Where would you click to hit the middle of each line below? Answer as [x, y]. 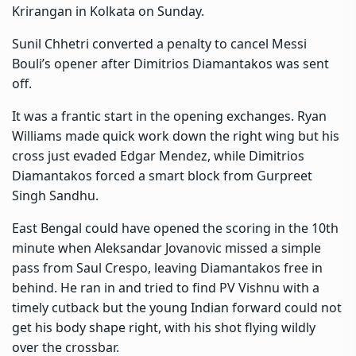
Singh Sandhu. [55, 195]
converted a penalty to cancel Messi [198, 43]
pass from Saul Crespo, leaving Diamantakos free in [167, 267]
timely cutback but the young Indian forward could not [177, 307]
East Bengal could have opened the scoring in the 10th [175, 228]
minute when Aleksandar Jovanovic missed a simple [166, 248]
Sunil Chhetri [50, 43]
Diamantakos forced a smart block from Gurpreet [162, 175]
